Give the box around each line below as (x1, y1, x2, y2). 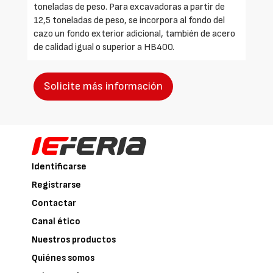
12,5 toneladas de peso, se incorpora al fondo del (34, 14, 225, 26)
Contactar (32, 197, 77, 210)
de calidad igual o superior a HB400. (34, 41, 174, 53)
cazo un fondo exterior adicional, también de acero (34, 27, 235, 40)
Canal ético (32, 216, 81, 228)
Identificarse (32, 161, 87, 173)
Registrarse (32, 179, 82, 191)
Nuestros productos (32, 234, 116, 246)
